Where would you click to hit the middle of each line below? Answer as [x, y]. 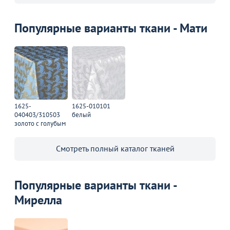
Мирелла [38, 200]
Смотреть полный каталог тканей [115, 148]
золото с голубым [40, 123]
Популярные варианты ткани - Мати [111, 28]
